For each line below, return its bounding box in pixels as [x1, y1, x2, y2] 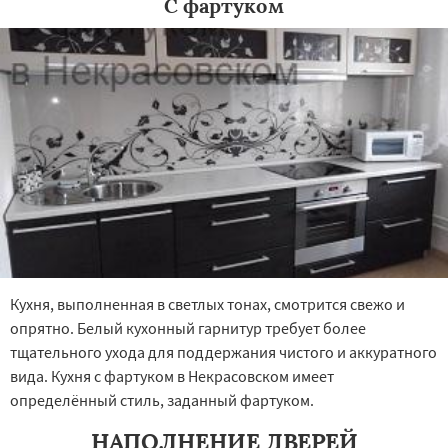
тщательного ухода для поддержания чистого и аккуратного [10, 342, 437, 362]
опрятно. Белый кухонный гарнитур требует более [10, 318, 366, 338]
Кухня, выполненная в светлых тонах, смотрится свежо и [10, 294, 405, 314]
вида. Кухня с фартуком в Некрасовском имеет [10, 366, 334, 386]
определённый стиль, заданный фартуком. [10, 390, 314, 410]
